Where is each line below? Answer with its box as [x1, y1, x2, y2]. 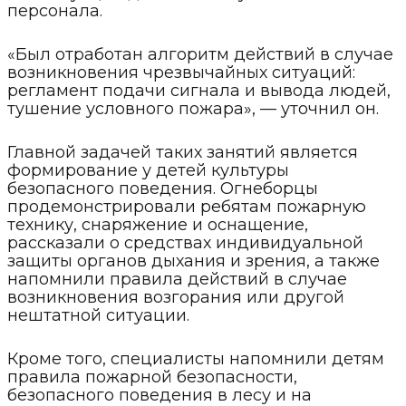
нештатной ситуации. [7, 305, 189, 326]
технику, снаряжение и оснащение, [7, 215, 308, 236]
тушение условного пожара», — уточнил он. [7, 99, 379, 120]
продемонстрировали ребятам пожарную [7, 197, 366, 217]
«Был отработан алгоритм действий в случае [7, 44, 393, 65]
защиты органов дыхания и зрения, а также [7, 251, 380, 272]
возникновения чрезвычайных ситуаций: [7, 63, 355, 83]
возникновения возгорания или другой [7, 287, 344, 308]
